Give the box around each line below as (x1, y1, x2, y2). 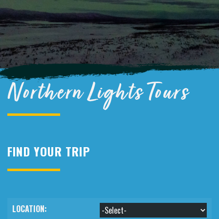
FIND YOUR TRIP (7, 142, 90, 160)
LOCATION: (12, 203, 47, 215)
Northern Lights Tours (7, 83, 189, 109)
